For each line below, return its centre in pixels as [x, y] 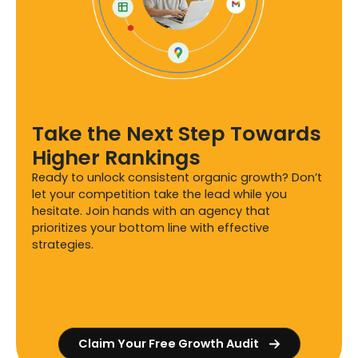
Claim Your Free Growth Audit [168, 344]
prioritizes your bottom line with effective [151, 227]
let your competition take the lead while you [159, 194]
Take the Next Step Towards [177, 133]
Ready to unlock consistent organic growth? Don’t [177, 177]
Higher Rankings [116, 157]
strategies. [63, 244]
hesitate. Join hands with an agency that [151, 211]
